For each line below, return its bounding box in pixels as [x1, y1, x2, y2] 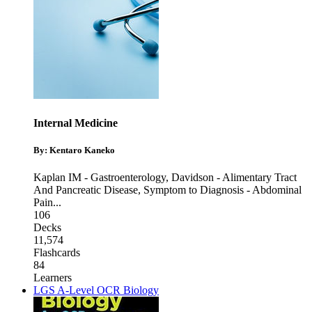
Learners [33, 271, 72, 283]
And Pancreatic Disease [33, 183, 138, 196]
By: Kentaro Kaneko [33, 144, 115, 155]
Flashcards [33, 246, 80, 258]
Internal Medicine [33, 116, 118, 129]
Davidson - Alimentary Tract [171, 171, 297, 183]
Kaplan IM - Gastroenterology [33, 171, 166, 183]
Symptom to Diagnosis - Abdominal [143, 183, 302, 196]
